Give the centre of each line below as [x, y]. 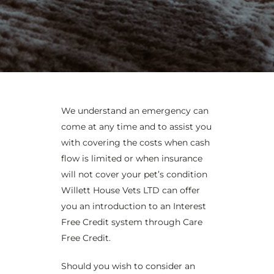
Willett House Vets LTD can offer [131, 190]
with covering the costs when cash [135, 143]
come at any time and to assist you [136, 127]
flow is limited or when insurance [132, 158]
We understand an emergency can [135, 111]
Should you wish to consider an [128, 266]
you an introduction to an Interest [134, 206]
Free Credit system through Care [132, 222]
